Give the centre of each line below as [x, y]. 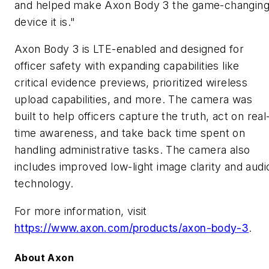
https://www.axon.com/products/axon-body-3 [132, 228]
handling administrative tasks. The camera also [132, 150]
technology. [44, 184]
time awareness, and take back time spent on [130, 133]
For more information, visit [81, 211]
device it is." [45, 22]
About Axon [44, 258]
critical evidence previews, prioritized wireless [131, 83]
